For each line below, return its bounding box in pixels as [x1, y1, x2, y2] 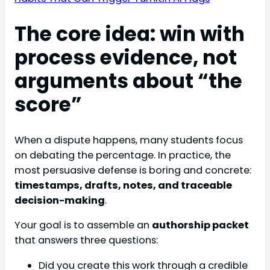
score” [14, 91, 82, 119]
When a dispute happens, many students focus [14, 133, 243, 148]
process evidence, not [14, 44, 237, 72]
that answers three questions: [14, 233, 158, 248]
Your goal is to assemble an [14, 218, 152, 233]
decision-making [14, 193, 105, 208]
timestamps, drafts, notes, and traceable [14, 178, 232, 193]
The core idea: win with [14, 20, 245, 48]
